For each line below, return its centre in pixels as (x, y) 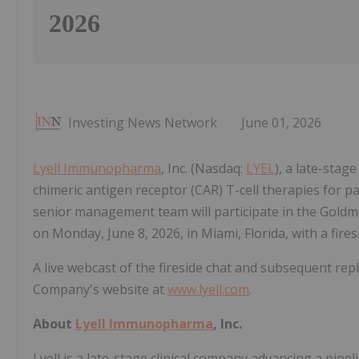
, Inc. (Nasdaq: (204, 169)
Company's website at (100, 290)
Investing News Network (143, 123)
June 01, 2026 (281, 123)
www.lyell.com (208, 290)
